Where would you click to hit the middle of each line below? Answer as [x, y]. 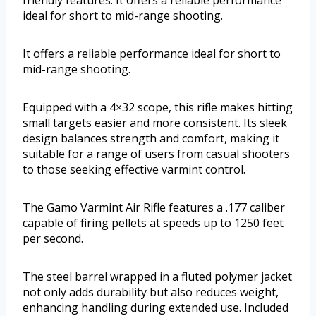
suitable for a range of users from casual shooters [156, 154]
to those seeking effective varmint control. [134, 170]
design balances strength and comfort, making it [151, 139]
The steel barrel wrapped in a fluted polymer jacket [157, 277]
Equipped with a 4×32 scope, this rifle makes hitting [158, 108]
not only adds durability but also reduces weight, [151, 292]
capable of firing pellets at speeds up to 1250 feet [153, 223]
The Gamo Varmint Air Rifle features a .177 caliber [154, 208]
